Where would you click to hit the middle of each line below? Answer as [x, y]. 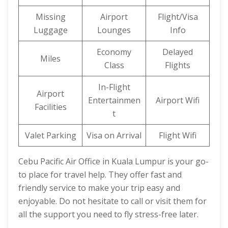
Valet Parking [50, 135]
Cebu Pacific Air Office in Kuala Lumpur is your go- [113, 161]
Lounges [114, 30]
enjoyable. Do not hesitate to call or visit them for [112, 201]
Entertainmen [114, 100]
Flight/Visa [178, 17]
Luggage [50, 30]
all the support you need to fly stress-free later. [108, 214]
